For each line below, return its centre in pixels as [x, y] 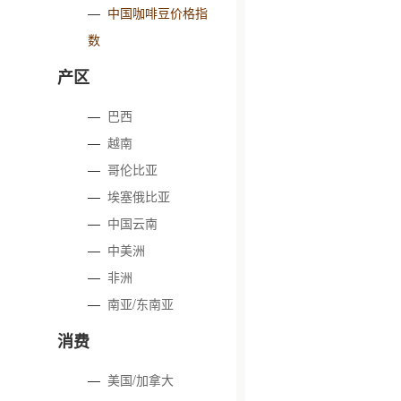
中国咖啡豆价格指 [158, 13]
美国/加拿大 [141, 380]
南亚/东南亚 [141, 303]
